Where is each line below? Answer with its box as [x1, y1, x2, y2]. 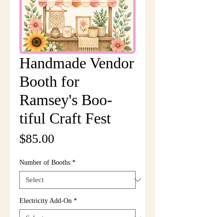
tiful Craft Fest [19, 109, 111, 127]
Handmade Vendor [19, 54, 134, 72]
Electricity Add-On [19, 197, 72, 204]
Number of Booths [19, 159, 70, 166]
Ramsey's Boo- [19, 91, 112, 108]
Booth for [19, 73, 79, 90]
